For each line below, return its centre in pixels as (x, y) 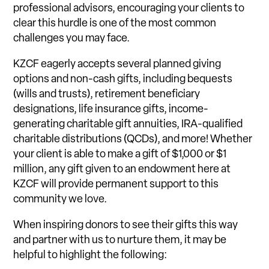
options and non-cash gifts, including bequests (123, 79)
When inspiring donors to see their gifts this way (126, 225)
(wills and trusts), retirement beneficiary (107, 94)
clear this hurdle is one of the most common (115, 23)
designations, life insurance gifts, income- (111, 109)
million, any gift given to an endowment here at (122, 169)
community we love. (60, 199)
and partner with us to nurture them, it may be (120, 240)
